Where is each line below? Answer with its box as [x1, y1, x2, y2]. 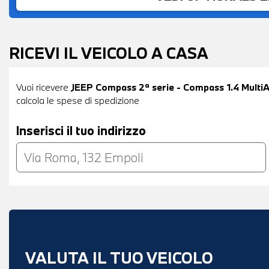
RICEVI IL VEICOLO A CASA [9, 42, 208, 63]
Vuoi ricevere [16, 80, 71, 93]
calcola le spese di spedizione [16, 94, 139, 106]
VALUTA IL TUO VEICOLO [25, 247, 213, 268]
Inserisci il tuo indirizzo [16, 121, 146, 139]
